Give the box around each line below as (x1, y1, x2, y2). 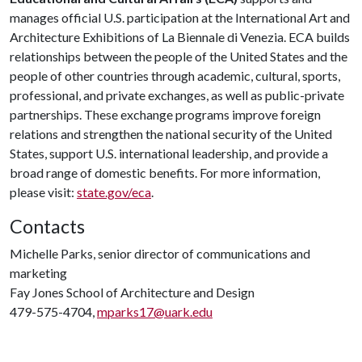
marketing (10, 265, 67, 280)
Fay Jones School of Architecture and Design (10, 284, 255, 300)
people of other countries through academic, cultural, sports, (10, 68, 340, 83)
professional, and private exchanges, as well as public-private (10, 87, 344, 103)
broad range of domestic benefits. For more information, (10, 165, 320, 180)
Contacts (10, 215, 85, 238)
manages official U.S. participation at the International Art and (10, 10, 350, 25)
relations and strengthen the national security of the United (10, 126, 332, 141)
